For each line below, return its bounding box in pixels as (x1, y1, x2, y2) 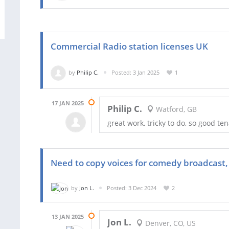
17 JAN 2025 (52, 99, 84, 107)
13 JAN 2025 (52, 213, 84, 221)
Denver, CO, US (143, 218, 196, 228)
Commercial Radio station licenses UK (51, 40, 208, 52)
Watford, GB (153, 104, 197, 114)
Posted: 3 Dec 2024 (107, 184, 156, 192)
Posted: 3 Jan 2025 (111, 68, 159, 76)
